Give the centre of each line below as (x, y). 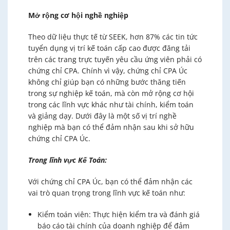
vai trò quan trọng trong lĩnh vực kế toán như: (107, 193)
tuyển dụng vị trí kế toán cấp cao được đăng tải (109, 48)
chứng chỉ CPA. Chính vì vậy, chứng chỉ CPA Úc (108, 70)
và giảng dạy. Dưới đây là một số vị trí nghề (102, 116)
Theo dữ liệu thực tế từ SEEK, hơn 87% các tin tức (113, 36)
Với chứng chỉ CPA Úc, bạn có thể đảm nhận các (110, 181)
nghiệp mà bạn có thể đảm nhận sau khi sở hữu (111, 127)
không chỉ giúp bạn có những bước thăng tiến (107, 82)
